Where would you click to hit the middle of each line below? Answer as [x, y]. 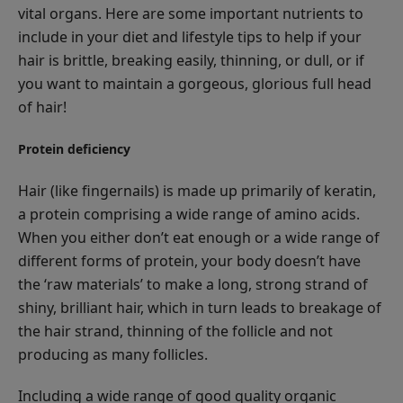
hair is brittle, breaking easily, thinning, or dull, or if [191, 60]
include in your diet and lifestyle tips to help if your [190, 36]
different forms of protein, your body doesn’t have [189, 260]
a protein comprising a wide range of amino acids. [189, 214]
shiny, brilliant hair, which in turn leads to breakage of [200, 307]
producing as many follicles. [113, 354]
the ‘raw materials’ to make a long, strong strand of [193, 284]
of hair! [42, 107]
